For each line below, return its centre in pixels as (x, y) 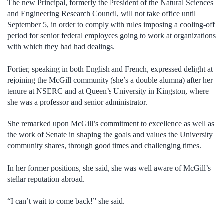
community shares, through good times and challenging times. (104, 146)
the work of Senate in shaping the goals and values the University (110, 135)
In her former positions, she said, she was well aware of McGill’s (109, 168)
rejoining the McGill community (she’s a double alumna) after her (110, 80)
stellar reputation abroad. (46, 179)
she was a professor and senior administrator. (77, 102)
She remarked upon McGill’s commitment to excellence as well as (111, 124)
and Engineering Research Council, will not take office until (102, 14)
